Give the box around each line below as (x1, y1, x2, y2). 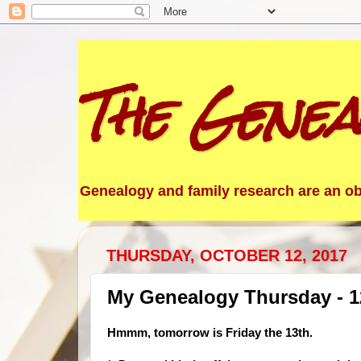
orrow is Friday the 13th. (176, 326, 319, 339)
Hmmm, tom (107, 326, 176, 339)
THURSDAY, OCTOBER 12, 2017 (106, 246, 347, 264)
